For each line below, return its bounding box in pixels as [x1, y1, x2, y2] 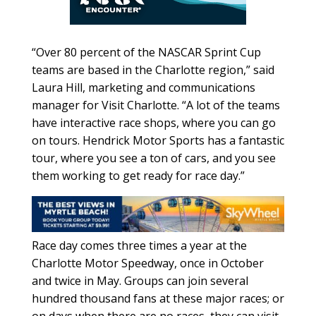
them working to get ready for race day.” [31, 167, 245, 183]
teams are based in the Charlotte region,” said [31, 61, 274, 78]
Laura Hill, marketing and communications [31, 79, 255, 95]
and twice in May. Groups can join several [31, 273, 248, 289]
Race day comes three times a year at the [31, 238, 247, 254]
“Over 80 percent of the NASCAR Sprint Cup [31, 44, 261, 60]
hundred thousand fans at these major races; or [31, 291, 284, 307]
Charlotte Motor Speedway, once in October [31, 255, 264, 272]
